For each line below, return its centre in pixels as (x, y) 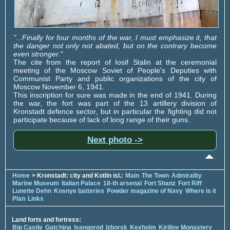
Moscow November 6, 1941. (59, 87)
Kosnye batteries (79, 191)
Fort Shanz (160, 183)
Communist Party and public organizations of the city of (115, 78)
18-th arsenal (122, 183)
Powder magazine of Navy (145, 191)
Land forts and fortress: (46, 219)
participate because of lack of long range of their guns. (102, 119)
